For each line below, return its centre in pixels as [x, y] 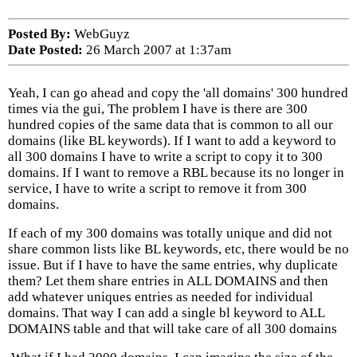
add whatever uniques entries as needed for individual [161, 297]
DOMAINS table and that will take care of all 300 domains [173, 329]
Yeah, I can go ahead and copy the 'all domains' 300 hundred [178, 93]
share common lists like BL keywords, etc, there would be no [178, 249]
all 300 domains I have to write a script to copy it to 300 [165, 157]
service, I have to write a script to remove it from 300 [157, 188]
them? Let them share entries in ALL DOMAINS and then [168, 281]
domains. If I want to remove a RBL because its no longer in [176, 173]
